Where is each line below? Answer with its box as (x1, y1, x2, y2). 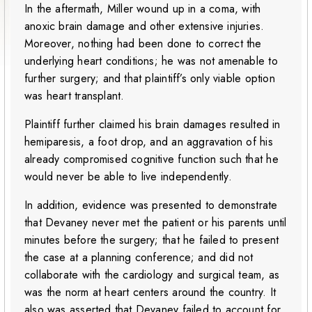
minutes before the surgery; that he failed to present (24, 232, 279, 249)
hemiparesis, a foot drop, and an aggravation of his (24, 134, 273, 150)
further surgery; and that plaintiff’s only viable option (24, 70, 275, 87)
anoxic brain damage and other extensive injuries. (24, 18, 265, 35)
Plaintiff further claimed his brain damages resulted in (24, 116, 281, 133)
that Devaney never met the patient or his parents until (24, 214, 287, 231)
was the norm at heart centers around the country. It (24, 284, 276, 301)
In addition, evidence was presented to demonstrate (24, 197, 278, 214)
